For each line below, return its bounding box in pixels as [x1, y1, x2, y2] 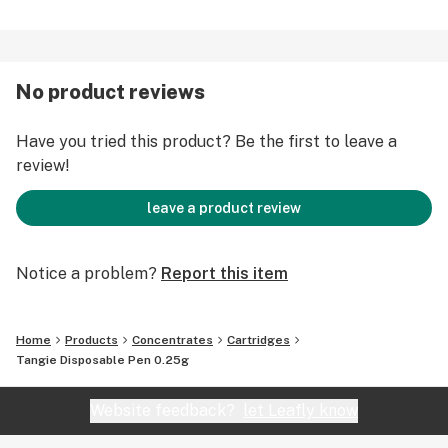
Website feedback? [90, 401, 243, 420]
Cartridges [227, 333, 290, 347]
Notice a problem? [16, 264, 157, 283]
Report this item [161, 264, 288, 283]
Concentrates [132, 333, 213, 347]
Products [65, 333, 118, 347]
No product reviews [16, 80, 205, 104]
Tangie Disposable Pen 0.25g [16, 353, 189, 367]
